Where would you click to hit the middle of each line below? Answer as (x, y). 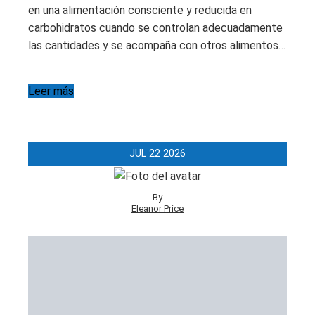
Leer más (51, 91)
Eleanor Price (157, 208)
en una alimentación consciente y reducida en (140, 11)
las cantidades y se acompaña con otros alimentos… (157, 46)
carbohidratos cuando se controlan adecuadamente (155, 28)
